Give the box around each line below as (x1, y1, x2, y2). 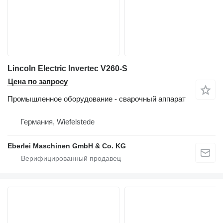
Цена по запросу (8, 77, 68, 86)
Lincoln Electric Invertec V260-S (7, 64, 127, 73)
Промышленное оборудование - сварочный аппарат (7, 95, 186, 104)
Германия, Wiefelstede (20, 117, 95, 126)
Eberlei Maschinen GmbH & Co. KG (7, 142, 126, 150)
